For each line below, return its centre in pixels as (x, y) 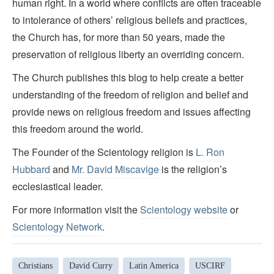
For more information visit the (76, 210)
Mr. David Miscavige (115, 169)
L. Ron (210, 152)
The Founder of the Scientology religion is (104, 152)
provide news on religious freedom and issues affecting (131, 112)
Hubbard (31, 169)
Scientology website (184, 210)
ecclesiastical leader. (57, 187)
